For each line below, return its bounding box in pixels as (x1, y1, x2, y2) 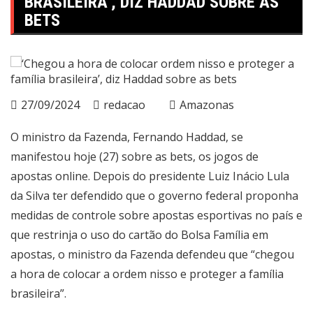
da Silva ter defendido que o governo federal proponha (10, 187, 298, 203)
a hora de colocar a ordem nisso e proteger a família (10, 265, 284, 282)
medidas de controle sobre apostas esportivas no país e (10, 207, 303, 223)
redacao (103, 96, 145, 112)
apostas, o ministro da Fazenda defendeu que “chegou (10, 246, 294, 262)
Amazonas (180, 96, 234, 112)
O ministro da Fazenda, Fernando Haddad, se (10, 129, 243, 145)
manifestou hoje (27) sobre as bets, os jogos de (10, 148, 259, 164)
